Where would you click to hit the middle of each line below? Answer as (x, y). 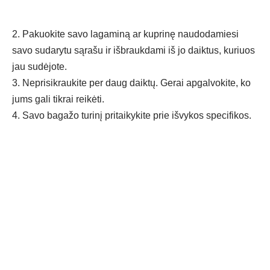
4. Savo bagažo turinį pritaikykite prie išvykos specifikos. (132, 116)
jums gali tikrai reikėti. (58, 99)
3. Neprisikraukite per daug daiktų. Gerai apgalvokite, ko (131, 83)
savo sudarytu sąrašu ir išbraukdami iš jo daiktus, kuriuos (133, 51)
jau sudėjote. (39, 67)
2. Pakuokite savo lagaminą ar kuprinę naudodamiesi (125, 34)
